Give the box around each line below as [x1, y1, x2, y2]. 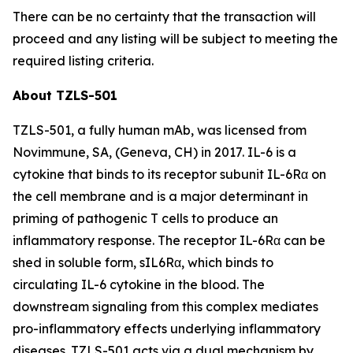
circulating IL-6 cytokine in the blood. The [13, 277, 265, 292]
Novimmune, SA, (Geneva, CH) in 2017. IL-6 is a [13, 144, 296, 160]
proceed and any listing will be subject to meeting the [13, 31, 338, 46]
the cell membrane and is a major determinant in [13, 188, 308, 204]
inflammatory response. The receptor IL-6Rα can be [13, 232, 325, 248]
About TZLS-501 [13, 87, 117, 103]
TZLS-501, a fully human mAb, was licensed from [13, 122, 307, 138]
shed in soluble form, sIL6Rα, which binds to [13, 255, 273, 270]
